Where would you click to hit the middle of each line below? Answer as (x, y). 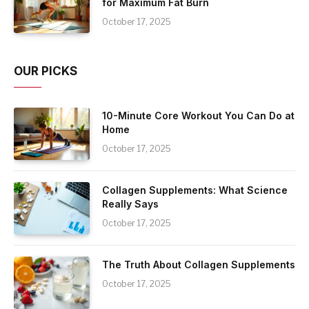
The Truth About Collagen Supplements (199, 264)
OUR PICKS (46, 71)
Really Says (130, 203)
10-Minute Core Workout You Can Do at (198, 115)
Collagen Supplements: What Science (195, 190)
